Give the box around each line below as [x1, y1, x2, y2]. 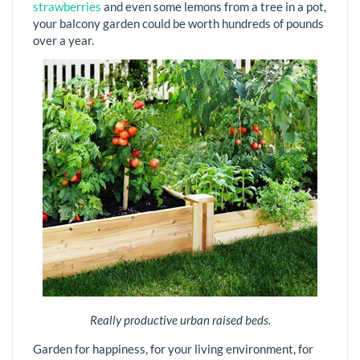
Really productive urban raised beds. [89, 312, 271, 327]
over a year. [33, 32, 94, 47]
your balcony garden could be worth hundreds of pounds [33, 15, 324, 31]
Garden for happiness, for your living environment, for [33, 341, 313, 356]
